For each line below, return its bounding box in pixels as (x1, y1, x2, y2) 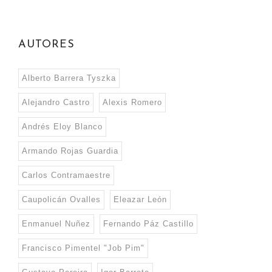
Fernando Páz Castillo (103, 219, 194, 229)
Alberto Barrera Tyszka (22, 73, 116, 83)
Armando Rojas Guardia (22, 146, 118, 156)
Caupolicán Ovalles (22, 195, 101, 205)
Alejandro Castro (22, 98, 90, 107)
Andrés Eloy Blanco (22, 122, 103, 132)
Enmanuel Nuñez (22, 219, 90, 229)
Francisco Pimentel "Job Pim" (22, 243, 144, 253)
